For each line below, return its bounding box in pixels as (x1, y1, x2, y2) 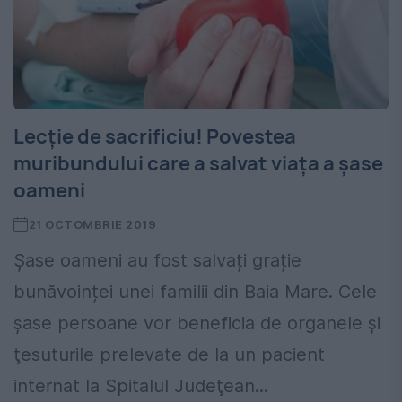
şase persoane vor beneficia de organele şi (13, 312, 380, 335)
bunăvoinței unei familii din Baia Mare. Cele (13, 281, 377, 303)
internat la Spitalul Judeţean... (13, 375, 268, 398)
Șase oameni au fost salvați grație (13, 249, 301, 272)
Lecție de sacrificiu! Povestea (13, 123, 296, 151)
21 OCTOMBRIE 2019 (28, 217, 157, 232)
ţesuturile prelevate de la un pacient (13, 344, 325, 366)
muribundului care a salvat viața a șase (13, 150, 383, 178)
